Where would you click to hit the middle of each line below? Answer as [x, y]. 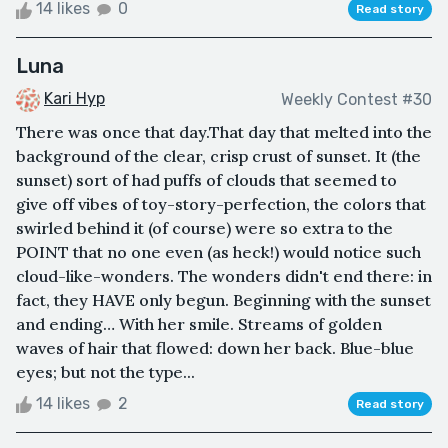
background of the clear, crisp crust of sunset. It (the [218, 156]
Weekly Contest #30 [356, 99]
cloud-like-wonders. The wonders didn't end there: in [224, 276]
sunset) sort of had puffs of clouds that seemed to [206, 180]
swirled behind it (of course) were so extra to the [204, 228]
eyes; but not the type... [105, 372]
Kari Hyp [74, 99]
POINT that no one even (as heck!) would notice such [218, 252]
